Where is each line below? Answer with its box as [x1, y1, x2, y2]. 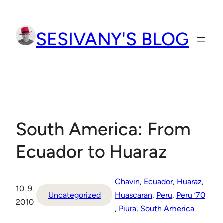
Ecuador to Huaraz [16, 141, 167, 163]
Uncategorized [48, 190, 101, 200]
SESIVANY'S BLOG [36, 28, 189, 50]
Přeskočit [3, 5, 36, 15]
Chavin [115, 177, 140, 187]
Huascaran [115, 190, 152, 200]
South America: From [16, 118, 191, 140]
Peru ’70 [176, 190, 205, 200]
